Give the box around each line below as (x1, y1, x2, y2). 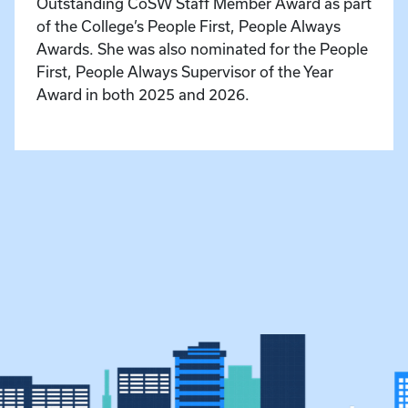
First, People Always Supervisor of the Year (36, 64, 333, 80)
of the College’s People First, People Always (36, 18, 341, 35)
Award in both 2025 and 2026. (36, 87, 250, 103)
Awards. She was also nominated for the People (36, 41, 368, 57)
